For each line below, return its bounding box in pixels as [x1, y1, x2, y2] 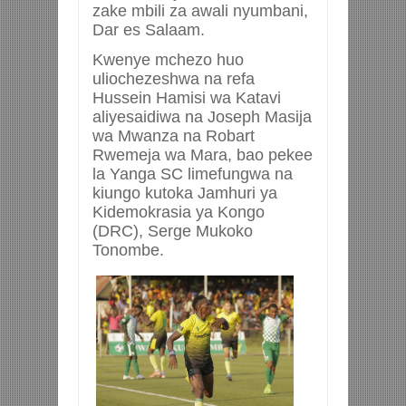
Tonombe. [92, 241, 164, 260]
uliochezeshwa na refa [92, 70, 255, 89]
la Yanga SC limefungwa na [92, 165, 293, 184]
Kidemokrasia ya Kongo [92, 203, 265, 222]
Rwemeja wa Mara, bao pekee [92, 146, 313, 165]
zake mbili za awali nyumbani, [92, 2, 308, 21]
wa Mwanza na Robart [92, 127, 255, 146]
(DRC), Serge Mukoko [92, 222, 253, 241]
